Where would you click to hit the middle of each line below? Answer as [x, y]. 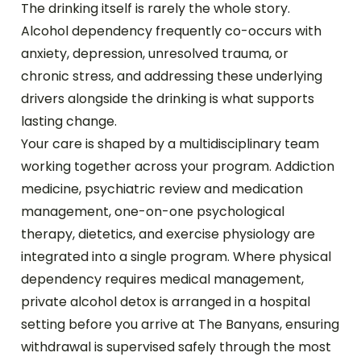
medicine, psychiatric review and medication [162, 189]
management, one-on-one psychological [153, 212]
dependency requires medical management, [163, 279]
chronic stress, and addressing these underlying [172, 76]
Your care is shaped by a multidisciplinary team [170, 144]
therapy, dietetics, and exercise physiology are [168, 234]
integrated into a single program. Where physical [176, 257]
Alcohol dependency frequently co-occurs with [172, 31]
